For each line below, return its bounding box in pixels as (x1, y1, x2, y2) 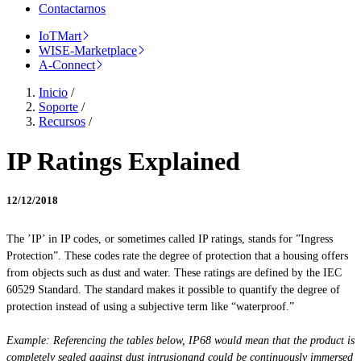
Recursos (39, 114, 85, 129)
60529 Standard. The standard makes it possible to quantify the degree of (6, 284, 340, 297)
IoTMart (39, 29, 81, 44)
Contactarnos (39, 2, 106, 16)
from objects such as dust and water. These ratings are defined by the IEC (6, 267, 342, 280)
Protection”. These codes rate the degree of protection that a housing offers (6, 250, 348, 263)
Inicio (39, 85, 68, 100)
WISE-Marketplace (39, 44, 137, 58)
